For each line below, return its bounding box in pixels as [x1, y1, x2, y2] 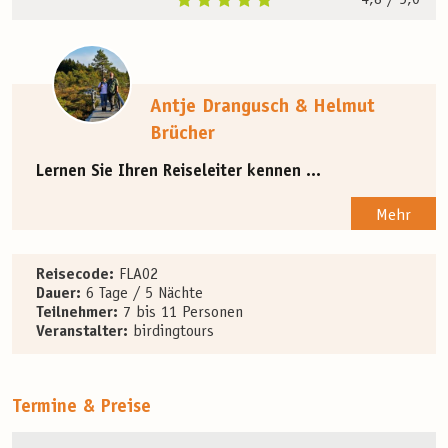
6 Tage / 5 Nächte [81, 286, 203, 303]
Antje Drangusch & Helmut [149, 97, 375, 117]
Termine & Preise [12, 398, 151, 418]
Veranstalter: [36, 324, 128, 341]
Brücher [149, 124, 215, 144]
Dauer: [36, 286, 81, 303]
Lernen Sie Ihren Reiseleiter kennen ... [36, 163, 321, 181]
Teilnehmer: [36, 305, 118, 322]
